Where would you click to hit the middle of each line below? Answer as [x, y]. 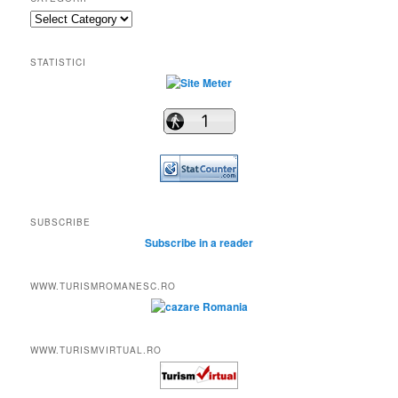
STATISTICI [59, 63]
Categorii [52, 17]
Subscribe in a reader [199, 242]
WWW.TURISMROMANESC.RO [103, 286]
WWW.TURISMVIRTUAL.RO [96, 350]
